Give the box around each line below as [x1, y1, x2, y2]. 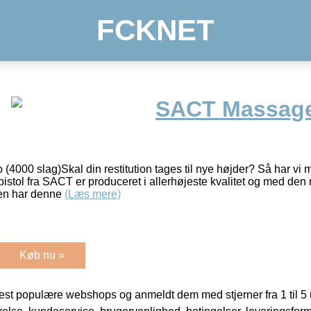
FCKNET [96, 14, 215, 47]
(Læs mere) [65, 187, 121, 200]
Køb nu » [19, 249, 65, 261]
